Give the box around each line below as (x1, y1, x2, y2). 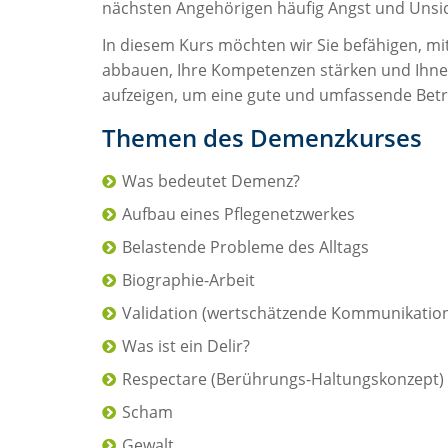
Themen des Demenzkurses (102, 120, 422, 154)
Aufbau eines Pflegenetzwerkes (122, 202, 355, 225)
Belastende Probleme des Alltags (122, 235, 369, 258)
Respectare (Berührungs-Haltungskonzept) (122, 367, 444, 390)
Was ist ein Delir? (122, 334, 250, 357)
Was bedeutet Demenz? (122, 169, 300, 192)
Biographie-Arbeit (122, 268, 255, 291)
